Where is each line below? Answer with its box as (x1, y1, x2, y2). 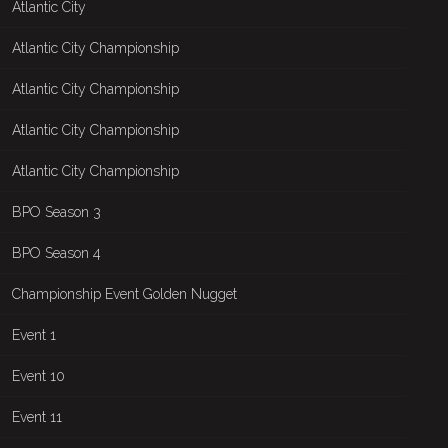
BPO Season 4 (12, 245, 101, 261)
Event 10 (12, 368, 65, 384)
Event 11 (12, 409, 62, 425)
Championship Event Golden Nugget (12, 286, 237, 302)
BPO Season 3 (12, 204, 101, 220)
